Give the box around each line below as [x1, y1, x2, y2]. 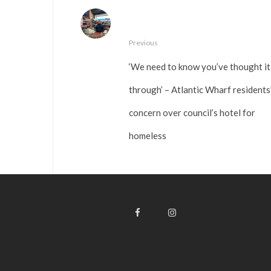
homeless [129, 129, 166, 140]
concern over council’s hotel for [129, 106, 255, 117]
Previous [129, 38, 158, 47]
